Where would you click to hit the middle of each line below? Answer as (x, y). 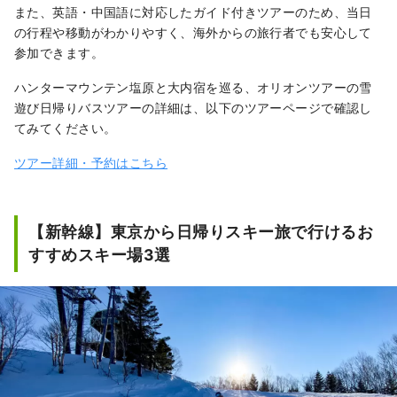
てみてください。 (66, 128)
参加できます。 (59, 53)
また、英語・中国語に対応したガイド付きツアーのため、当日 (193, 12)
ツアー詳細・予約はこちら (91, 163)
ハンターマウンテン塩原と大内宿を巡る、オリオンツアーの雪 (193, 87)
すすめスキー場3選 (100, 255)
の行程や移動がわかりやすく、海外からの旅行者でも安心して (193, 32)
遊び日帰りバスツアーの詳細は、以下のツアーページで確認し (193, 108)
